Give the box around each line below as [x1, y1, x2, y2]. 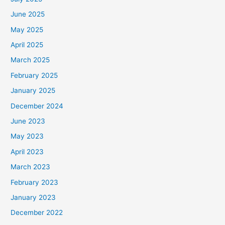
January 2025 [11, 86, 56, 95]
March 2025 [11, 56, 50, 64]
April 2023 [11, 147, 44, 156]
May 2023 [11, 132, 44, 141]
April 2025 [11, 40, 44, 49]
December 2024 [11, 101, 64, 110]
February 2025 [11, 71, 58, 79]
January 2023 [11, 193, 56, 201]
